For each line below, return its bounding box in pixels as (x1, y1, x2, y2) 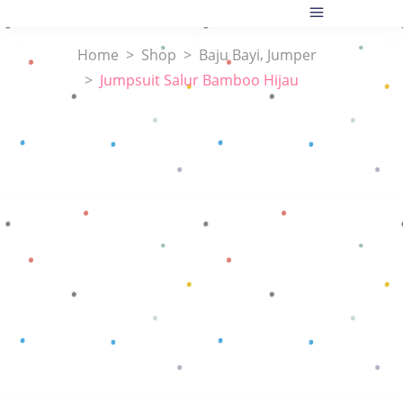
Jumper (267, 44, 317, 65)
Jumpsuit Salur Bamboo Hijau (100, 69, 299, 90)
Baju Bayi (199, 44, 260, 65)
